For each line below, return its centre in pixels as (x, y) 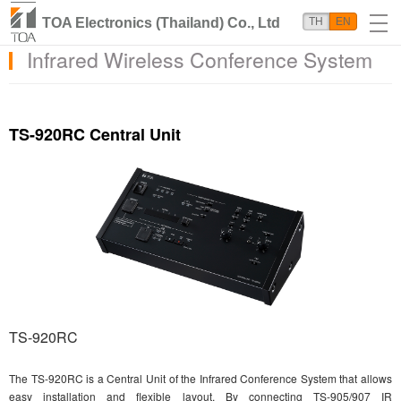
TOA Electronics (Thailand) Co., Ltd (161, 23)
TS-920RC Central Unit (95, 134)
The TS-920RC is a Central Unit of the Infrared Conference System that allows (200, 378)
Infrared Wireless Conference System (200, 60)
